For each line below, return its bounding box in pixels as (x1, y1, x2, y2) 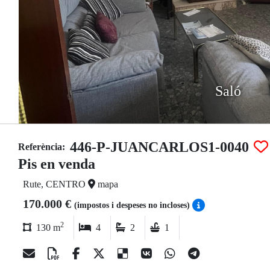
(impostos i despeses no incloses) (74, 201, 192, 210)
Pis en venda (18, 156, 95, 172)
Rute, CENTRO (23, 179, 88, 189)
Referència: (18, 142, 65, 152)
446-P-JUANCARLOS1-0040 (70, 139, 249, 155)
